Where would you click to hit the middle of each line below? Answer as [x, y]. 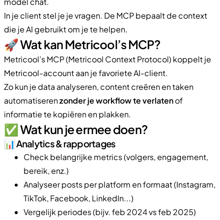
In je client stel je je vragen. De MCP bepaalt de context [106, 15]
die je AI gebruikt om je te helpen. [66, 29]
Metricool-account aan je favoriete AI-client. [86, 73]
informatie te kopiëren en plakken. [68, 114]
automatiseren [32, 100]
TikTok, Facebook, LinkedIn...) [79, 198]
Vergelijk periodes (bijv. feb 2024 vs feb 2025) [110, 212]
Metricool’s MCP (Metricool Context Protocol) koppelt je [108, 59]
